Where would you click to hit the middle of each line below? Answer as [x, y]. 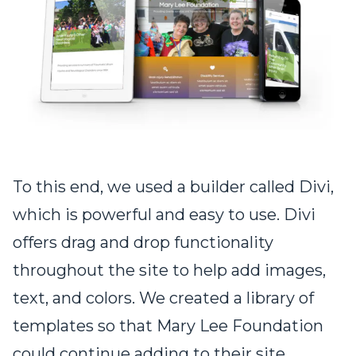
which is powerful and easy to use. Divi [164, 215]
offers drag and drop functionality [143, 243]
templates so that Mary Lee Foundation [168, 326]
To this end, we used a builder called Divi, [173, 187]
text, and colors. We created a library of [163, 298]
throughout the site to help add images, [169, 271]
